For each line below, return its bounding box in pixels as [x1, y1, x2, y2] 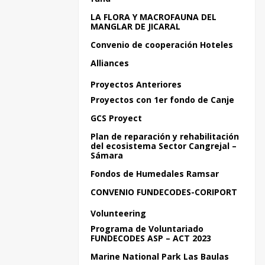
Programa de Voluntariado [91, 223, 203, 234]
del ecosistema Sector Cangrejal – [91, 140, 237, 151]
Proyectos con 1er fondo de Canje [91, 94, 234, 105]
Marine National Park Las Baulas [91, 251, 229, 262]
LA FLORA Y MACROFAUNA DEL [91, 11, 216, 22]
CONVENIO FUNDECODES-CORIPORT [91, 186, 237, 198]
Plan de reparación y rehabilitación [91, 131, 239, 142]
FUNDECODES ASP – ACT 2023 [91, 232, 211, 244]
